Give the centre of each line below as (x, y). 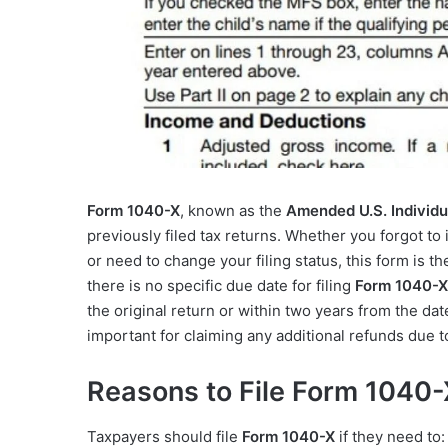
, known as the (233, 211)
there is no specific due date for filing (221, 286)
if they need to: (390, 436)
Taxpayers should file (164, 436)
